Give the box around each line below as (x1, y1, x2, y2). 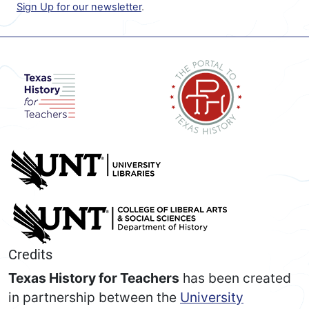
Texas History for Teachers (8, 269, 179, 286)
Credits (8, 246, 52, 263)
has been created (179, 269, 291, 286)
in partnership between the (8, 288, 180, 306)
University (180, 288, 243, 306)
